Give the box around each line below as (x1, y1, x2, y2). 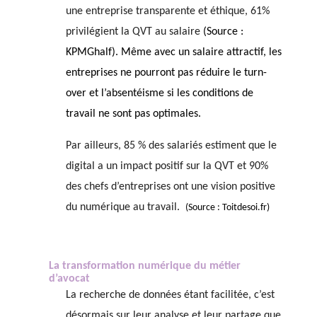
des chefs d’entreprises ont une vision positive (65, 180, 275, 192)
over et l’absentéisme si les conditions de (65, 87, 253, 99)
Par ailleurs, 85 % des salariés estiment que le (65, 139, 277, 151)
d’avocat (48, 272, 90, 284)
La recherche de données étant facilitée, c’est (65, 289, 275, 301)
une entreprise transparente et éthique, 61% (65, 5, 270, 17)
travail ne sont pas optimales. (65, 108, 201, 120)
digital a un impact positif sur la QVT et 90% (65, 160, 268, 172)
